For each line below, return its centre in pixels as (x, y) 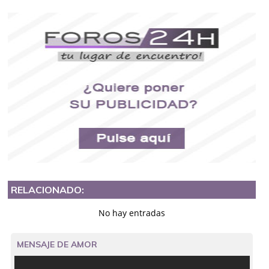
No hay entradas (132, 213)
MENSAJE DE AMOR (57, 245)
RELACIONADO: (48, 190)
